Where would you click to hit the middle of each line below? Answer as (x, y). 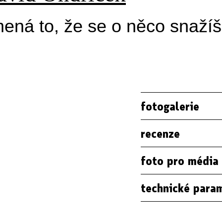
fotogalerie (170, 106)
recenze (160, 133)
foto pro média (180, 160)
